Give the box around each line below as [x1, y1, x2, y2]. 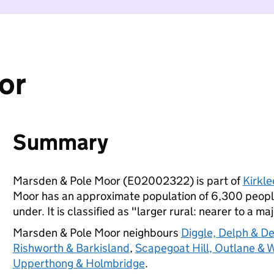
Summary [12, 128, 108, 156]
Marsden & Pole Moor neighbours [12, 226, 181, 240]
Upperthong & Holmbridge [12, 256, 145, 270]
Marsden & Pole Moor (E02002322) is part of [12, 174, 243, 188]
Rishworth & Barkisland [12, 241, 130, 255]
